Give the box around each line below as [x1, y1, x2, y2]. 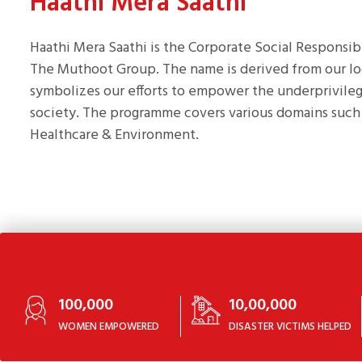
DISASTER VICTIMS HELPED [228, 318, 351, 336]
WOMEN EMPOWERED [58, 318, 159, 336]
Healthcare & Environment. [30, 124, 199, 148]
